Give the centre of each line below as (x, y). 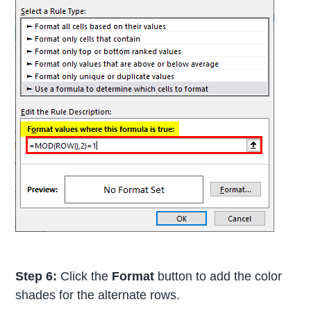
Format (135, 277)
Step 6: (36, 277)
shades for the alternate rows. (98, 295)
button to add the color (220, 277)
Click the (85, 277)
